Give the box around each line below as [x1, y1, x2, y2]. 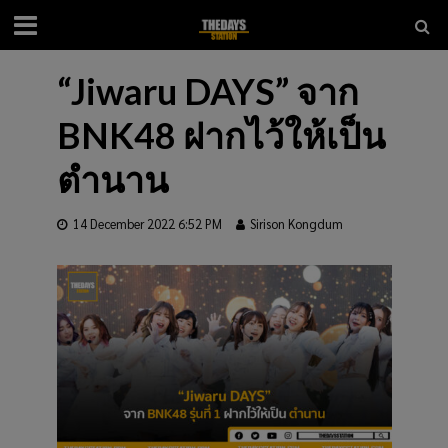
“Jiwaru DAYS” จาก [56, 70, 359, 113]
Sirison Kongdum [249, 216, 343, 232]
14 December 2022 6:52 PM [72, 216, 222, 232]
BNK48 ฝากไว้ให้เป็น [56, 114, 385, 157]
